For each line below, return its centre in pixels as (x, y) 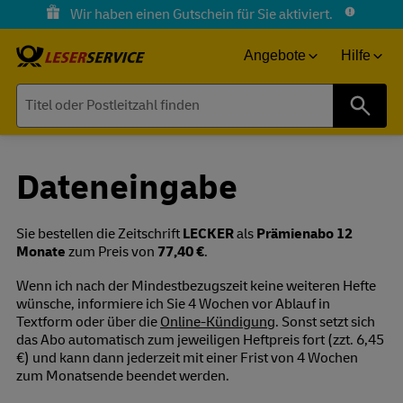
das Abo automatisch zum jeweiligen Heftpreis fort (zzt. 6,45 (200, 340)
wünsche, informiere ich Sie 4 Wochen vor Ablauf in (173, 304)
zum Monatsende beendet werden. (123, 376)
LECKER (208, 233)
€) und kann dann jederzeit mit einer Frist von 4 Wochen (187, 358)
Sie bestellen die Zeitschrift (99, 233)
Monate (41, 251)
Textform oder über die (88, 322)
